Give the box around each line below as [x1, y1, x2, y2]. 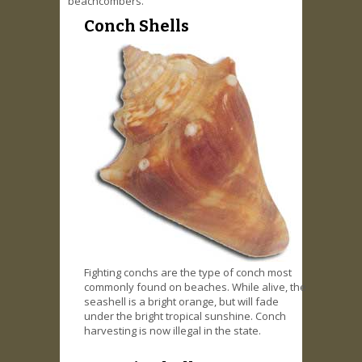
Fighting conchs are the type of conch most [84, 265, 292, 280]
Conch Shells [84, 16, 189, 36]
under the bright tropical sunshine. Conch [84, 309, 286, 324]
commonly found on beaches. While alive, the [84, 280, 306, 295]
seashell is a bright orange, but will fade [84, 294, 279, 309]
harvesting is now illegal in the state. [84, 323, 261, 339]
